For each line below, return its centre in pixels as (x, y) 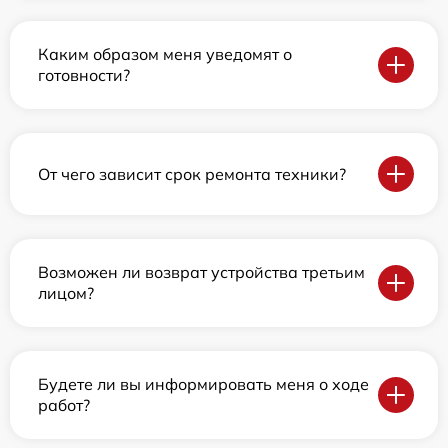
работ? (64, 405)
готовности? (84, 75)
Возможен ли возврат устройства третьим (201, 272)
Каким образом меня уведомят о (165, 54)
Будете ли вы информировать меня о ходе (203, 384)
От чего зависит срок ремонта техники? (192, 173)
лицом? (66, 293)
